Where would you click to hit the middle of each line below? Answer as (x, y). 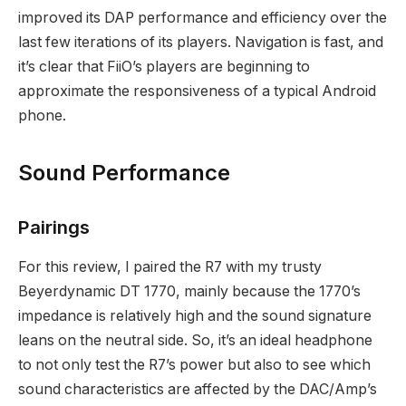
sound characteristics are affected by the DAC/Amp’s (198, 390)
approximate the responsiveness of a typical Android (197, 91)
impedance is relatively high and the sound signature (195, 316)
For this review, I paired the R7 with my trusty (170, 267)
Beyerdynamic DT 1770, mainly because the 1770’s (189, 292)
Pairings (54, 227)
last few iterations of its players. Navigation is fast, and (201, 42)
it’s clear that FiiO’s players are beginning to (164, 66)
